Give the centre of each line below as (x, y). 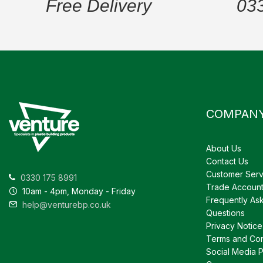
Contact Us (227, 161)
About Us (224, 148)
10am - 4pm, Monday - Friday (78, 191)
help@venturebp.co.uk (65, 204)
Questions (225, 213)
